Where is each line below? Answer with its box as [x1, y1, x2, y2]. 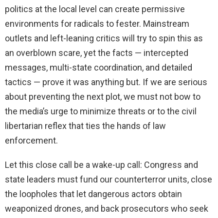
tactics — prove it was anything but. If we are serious [5, 77, 207, 88]
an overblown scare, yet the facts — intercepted [5, 48, 188, 58]
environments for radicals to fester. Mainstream [5, 18, 189, 29]
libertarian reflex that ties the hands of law [5, 121, 166, 131]
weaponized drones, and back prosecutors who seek [5, 203, 208, 214]
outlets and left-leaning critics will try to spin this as [5, 33, 203, 44]
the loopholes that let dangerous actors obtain [5, 189, 182, 200]
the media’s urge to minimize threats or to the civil [5, 106, 197, 117]
